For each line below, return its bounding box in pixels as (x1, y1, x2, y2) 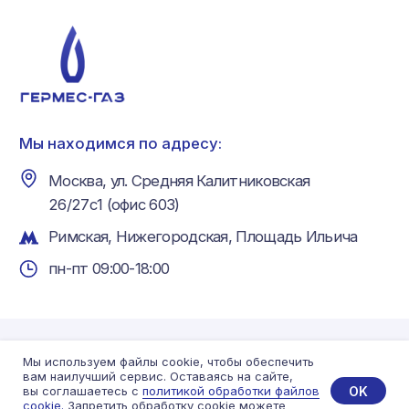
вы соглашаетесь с (23, 383, 142, 398)
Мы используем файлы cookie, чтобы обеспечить (23, 354, 314, 369)
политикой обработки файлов (142, 383, 320, 398)
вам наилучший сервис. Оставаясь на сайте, (23, 369, 293, 383)
